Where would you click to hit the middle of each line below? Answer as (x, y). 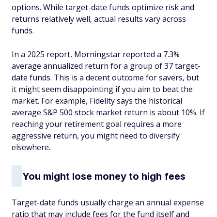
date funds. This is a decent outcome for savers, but (105, 77)
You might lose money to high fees (104, 176)
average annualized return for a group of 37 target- (106, 66)
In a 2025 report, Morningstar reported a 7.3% (96, 54)
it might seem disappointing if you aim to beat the (102, 89)
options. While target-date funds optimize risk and (103, 7)
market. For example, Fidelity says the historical (97, 101)
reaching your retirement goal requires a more (97, 124)
